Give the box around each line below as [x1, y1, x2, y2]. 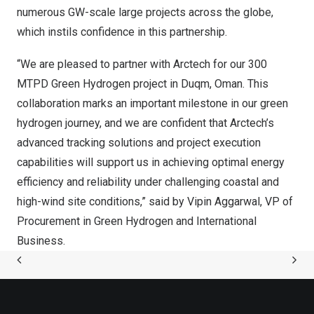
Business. [17, 234, 65, 248]
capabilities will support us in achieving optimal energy [17, 156, 285, 170]
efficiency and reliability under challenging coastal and [17, 175, 279, 189]
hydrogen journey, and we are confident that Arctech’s [17, 116, 274, 130]
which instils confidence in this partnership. [17, 25, 227, 39]
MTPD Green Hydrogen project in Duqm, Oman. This [17, 77, 268, 91]
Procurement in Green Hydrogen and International [17, 214, 257, 228]
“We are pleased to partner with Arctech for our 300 [17, 57, 267, 71]
